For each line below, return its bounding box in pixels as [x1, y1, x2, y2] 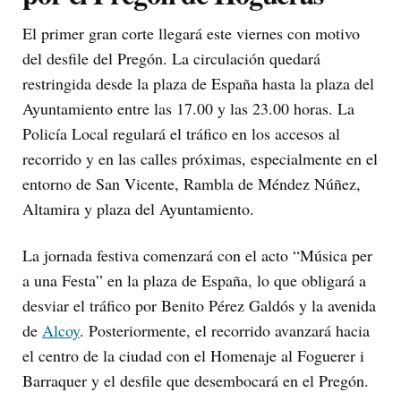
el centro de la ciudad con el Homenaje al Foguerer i [22, 345, 364, 367]
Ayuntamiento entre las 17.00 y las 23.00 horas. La [22, 98, 354, 120]
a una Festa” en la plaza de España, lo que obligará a [22, 269, 366, 292]
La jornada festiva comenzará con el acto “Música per [22, 244, 372, 267]
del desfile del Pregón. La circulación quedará [22, 47, 320, 70]
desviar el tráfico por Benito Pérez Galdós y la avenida [22, 294, 376, 317]
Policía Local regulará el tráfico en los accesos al [22, 123, 340, 145]
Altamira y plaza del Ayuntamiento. [22, 198, 254, 220]
